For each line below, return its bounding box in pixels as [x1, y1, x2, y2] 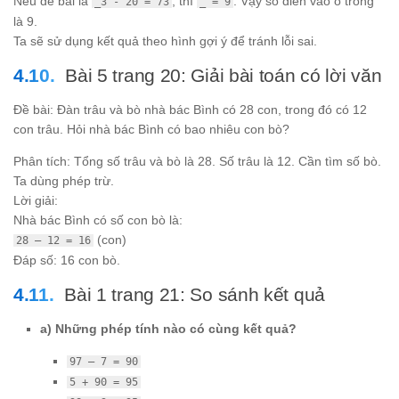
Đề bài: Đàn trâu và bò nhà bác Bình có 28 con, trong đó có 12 [13, 102, 367, 117]
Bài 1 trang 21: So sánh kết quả [64, 283, 325, 305]
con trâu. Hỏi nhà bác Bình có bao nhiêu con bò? [13, 121, 289, 136]
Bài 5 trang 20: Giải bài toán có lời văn [65, 64, 382, 85]
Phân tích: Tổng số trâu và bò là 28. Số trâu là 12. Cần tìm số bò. [13, 153, 381, 168]
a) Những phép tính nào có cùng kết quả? [40, 321, 297, 336]
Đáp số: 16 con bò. [13, 252, 120, 267]
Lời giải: [13, 192, 58, 208]
